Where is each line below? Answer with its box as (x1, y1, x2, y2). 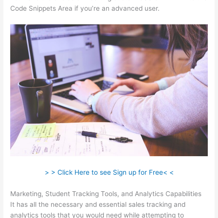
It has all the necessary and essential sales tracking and (10, 200, 186, 208)
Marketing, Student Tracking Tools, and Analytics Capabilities (10, 189, 202, 198)
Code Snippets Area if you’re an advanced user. (10, 4, 160, 13)
